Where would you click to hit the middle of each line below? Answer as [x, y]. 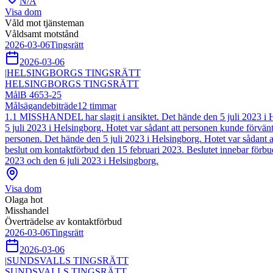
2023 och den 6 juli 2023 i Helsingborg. [82, 161]
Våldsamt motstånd [42, 34]
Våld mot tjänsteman [44, 23]
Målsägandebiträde [41, 106]
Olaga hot [24, 200]
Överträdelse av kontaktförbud [63, 222]
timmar [102, 106]
